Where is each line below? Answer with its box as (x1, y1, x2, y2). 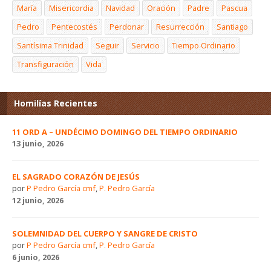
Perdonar (109, 21, 144, 32)
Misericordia (49, 2, 94, 13)
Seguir (96, 39, 119, 51)
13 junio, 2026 (12, 137, 64, 149)
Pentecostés (51, 21, 97, 32)
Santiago (217, 21, 248, 32)
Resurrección (156, 21, 204, 32)
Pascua (221, 2, 247, 13)
